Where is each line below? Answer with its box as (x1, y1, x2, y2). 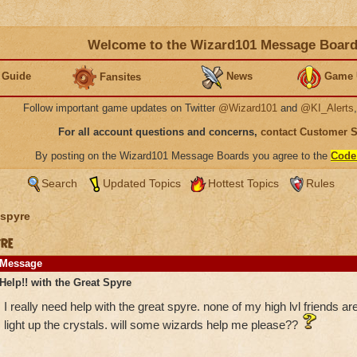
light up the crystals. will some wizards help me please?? (3, 318, 301, 331)
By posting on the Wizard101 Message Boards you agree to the (35, 150, 331, 162)
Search (41, 177, 77, 190)
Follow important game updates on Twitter (23, 102, 218, 114)
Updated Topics (102, 177, 181, 190)
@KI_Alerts (300, 102, 354, 114)
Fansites (100, 70, 141, 83)
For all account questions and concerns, (58, 126, 261, 138)
